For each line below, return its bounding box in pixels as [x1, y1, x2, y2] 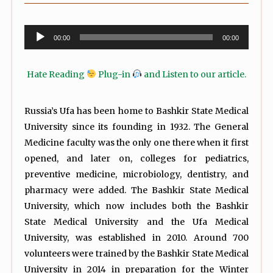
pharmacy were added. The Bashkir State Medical [24, 184, 249, 196]
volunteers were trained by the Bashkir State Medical [24, 247, 249, 259]
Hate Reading [27, 68, 87, 80]
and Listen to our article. [141, 68, 246, 80]
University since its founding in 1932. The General [24, 121, 249, 132]
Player [24, 43, 51, 54]
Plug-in [96, 68, 132, 80]
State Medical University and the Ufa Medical [24, 216, 249, 227]
